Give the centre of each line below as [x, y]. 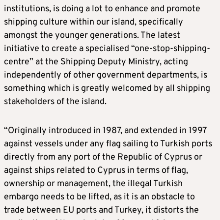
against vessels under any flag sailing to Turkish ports [108, 144]
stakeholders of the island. [55, 102]
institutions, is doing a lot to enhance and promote [102, 9]
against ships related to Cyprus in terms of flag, [96, 170]
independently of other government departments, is [106, 75]
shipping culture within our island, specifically [94, 22]
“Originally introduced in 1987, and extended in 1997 [105, 131]
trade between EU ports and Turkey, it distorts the [101, 210]
